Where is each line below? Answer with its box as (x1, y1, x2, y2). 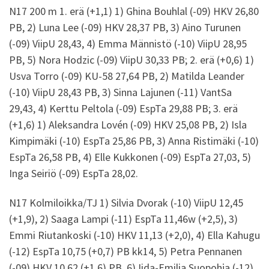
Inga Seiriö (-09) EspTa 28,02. (9, 166, 138, 180)
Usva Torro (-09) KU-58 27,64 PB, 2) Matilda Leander (9, 68, 244, 83)
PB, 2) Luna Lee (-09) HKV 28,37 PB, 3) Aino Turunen (9, 20, 241, 34)
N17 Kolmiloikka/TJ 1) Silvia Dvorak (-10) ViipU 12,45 (9, 196, 243, 210)
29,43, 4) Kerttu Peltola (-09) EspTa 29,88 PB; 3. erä (9, 101, 238, 115)
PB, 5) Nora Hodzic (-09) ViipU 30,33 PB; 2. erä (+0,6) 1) (9, 52, 254, 67)
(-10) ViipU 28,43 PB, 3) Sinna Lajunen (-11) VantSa (9, 85, 232, 99)
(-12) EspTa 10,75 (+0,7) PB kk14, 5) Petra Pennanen (9, 244, 242, 259)
